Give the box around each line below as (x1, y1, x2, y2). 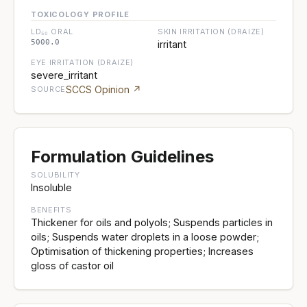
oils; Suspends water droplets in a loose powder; (31, 230, 259, 243)
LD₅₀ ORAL (31, 26, 73, 36)
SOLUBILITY (31, 169, 80, 180)
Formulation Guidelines (31, 146, 214, 167)
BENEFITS (31, 204, 72, 214)
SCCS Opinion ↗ (65, 83, 141, 95)
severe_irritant (31, 69, 97, 81)
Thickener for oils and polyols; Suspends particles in (31, 216, 273, 228)
